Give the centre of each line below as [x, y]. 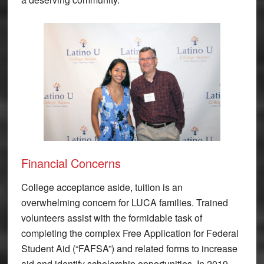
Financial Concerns [71, 163]
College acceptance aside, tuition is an [102, 187]
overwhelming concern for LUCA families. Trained [124, 203]
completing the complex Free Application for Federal [130, 233]
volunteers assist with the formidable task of [111, 218]
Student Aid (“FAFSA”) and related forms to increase [129, 249]
